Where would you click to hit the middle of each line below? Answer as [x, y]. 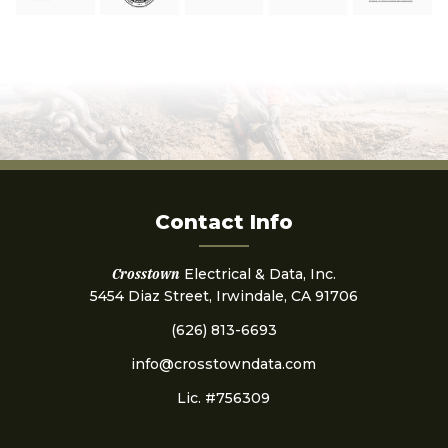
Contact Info [223, 222]
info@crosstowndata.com [224, 364]
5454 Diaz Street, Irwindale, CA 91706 [223, 296]
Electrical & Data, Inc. [257, 274]
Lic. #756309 [224, 398]
